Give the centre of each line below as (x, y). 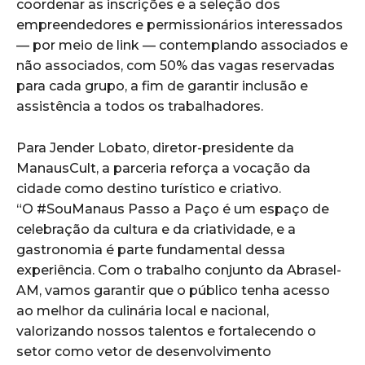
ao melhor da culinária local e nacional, (143, 311)
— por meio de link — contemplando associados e (182, 46)
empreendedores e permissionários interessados (180, 25)
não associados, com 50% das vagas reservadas (176, 66)
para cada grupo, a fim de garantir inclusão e (162, 86)
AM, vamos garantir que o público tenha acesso (173, 291)
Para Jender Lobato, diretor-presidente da (155, 148)
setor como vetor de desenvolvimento (144, 352)
